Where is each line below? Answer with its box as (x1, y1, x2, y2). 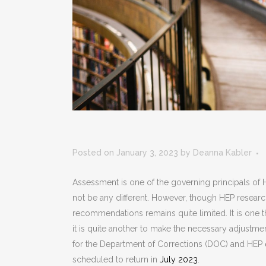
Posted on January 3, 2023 (72, 148, 178, 158)
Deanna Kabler (193, 148, 252, 158)
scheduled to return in (72, 255, 160, 265)
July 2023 (160, 255, 198, 265)
